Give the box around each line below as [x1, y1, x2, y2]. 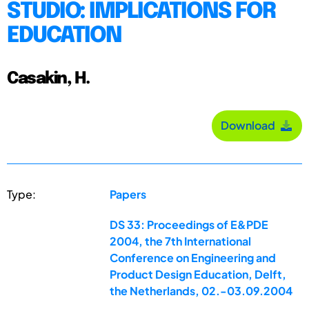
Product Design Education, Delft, [110, 266, 287, 281]
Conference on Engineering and [110, 250, 277, 265]
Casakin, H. [7, 70, 90, 88]
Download [221, 118, 279, 133]
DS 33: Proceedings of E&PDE [110, 217, 269, 232]
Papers [110, 186, 147, 201]
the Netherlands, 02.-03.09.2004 [110, 283, 293, 298]
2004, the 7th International [110, 233, 252, 248]
